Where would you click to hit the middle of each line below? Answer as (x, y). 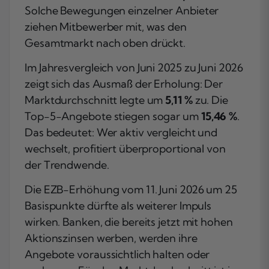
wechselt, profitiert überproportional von (125, 148)
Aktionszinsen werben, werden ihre (111, 238)
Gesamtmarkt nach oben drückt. (105, 43)
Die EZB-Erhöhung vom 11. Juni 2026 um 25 (131, 189)
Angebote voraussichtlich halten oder (117, 254)
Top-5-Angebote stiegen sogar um (113, 116)
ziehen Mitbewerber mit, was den (106, 26)
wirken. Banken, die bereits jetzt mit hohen (129, 222)
